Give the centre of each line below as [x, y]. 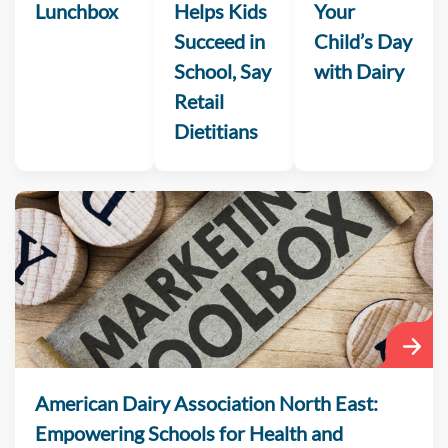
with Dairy [358, 70]
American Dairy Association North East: [206, 402]
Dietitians [216, 130]
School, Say [223, 70]
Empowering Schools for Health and [189, 432]
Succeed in [220, 40]
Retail [199, 100]
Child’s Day [362, 40]
